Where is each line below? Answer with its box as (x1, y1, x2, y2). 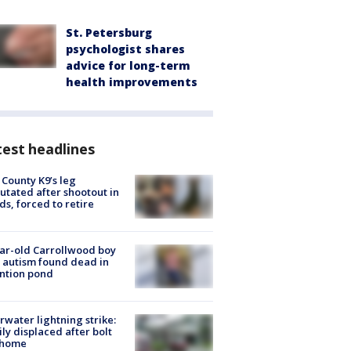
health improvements (66, 74, 197, 89)
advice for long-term (66, 57, 190, 73)
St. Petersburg (66, 24, 152, 40)
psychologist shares (66, 41, 185, 56)
